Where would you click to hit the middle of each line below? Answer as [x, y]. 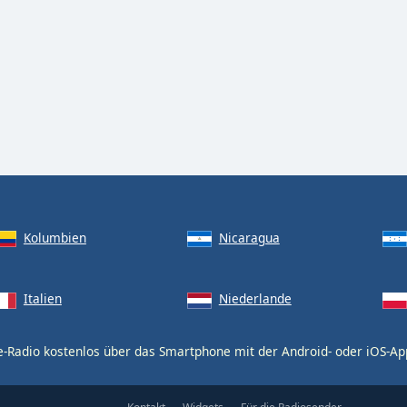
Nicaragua [249, 238]
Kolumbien [55, 238]
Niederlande [255, 299]
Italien [42, 299]
